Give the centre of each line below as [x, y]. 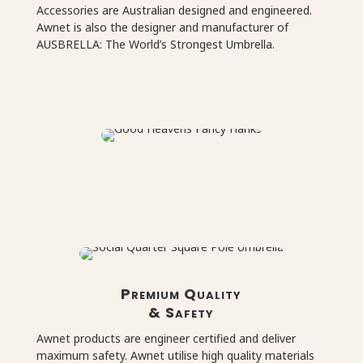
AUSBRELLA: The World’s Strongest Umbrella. [155, 44]
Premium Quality [181, 293]
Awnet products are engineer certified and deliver [166, 338]
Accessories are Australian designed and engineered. [174, 10]
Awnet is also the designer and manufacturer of [162, 27]
